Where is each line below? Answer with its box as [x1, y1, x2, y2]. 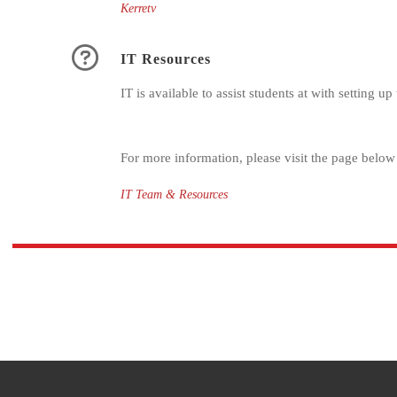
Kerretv [120, 2, 156, 15]
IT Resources [120, 51, 211, 66]
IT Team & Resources [120, 188, 228, 201]
